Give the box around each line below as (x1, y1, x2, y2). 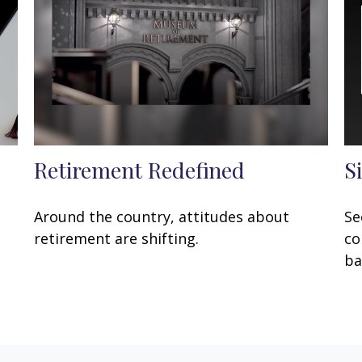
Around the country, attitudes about (34, 206, 290, 226)
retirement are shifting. (34, 228, 200, 248)
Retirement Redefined (34, 154, 246, 184)
